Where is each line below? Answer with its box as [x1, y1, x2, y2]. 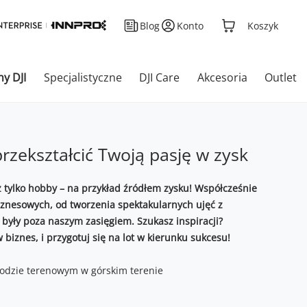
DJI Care [139, 69, 180, 85]
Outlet [265, 69, 297, 85]
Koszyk [247, 19, 278, 32]
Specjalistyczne [43, 69, 122, 85]
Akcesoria [197, 69, 247, 85]
